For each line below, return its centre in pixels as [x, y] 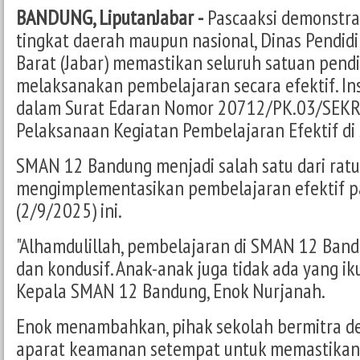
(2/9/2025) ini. [69, 210]
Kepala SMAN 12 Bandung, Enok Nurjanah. [171, 290]
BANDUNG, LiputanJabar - [110, 17]
